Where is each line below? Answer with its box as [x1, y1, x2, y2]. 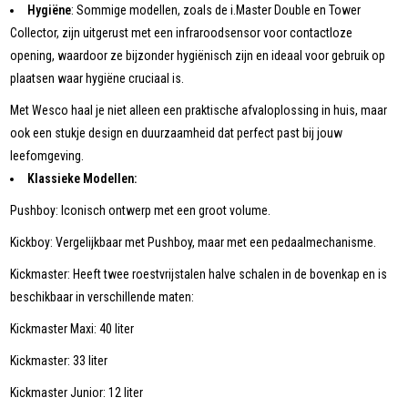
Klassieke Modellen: [27, 171, 138, 187]
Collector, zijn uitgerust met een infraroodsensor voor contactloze [10, 25, 353, 41]
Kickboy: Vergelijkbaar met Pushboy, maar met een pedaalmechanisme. [10, 235, 377, 250]
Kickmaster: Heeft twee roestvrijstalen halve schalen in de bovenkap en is [10, 267, 388, 282]
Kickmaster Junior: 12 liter [10, 385, 144, 401]
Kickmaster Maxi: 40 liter [10, 321, 135, 337]
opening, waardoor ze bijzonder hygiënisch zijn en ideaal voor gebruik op [10, 48, 386, 64]
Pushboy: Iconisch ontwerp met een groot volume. [10, 203, 271, 219]
